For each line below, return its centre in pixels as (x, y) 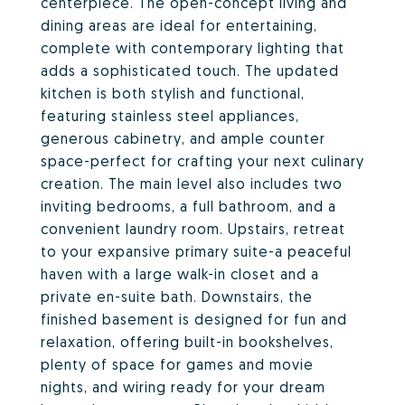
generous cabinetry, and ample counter (183, 138)
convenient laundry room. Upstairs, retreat (193, 229)
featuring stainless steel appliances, (170, 116)
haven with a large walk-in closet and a (180, 274)
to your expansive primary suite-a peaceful (196, 251)
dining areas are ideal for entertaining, (179, 25)
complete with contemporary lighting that (193, 48)
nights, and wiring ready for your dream (183, 387)
